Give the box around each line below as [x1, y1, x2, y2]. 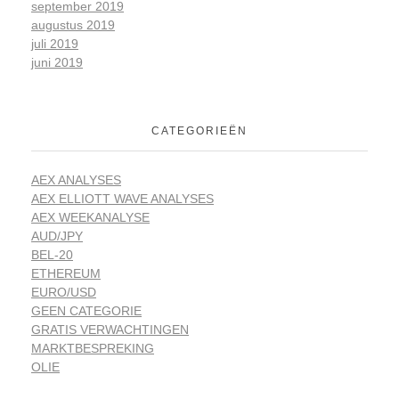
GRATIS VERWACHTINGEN [31, 322, 189, 338]
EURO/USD [31, 285, 96, 300]
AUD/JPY [31, 229, 83, 244]
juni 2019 [31, 55, 83, 70]
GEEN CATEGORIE [31, 304, 142, 319]
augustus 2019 [31, 18, 115, 33]
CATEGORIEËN [151, 124, 248, 137]
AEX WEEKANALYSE [31, 210, 150, 225]
